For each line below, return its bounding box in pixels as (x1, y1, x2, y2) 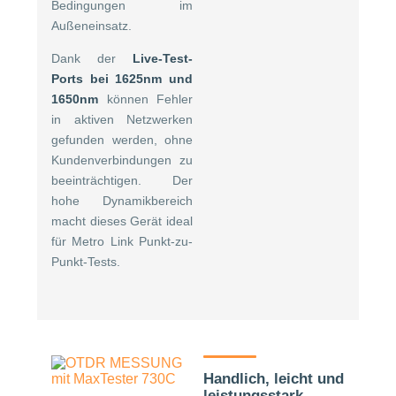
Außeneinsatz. (51, 18, 132, 33)
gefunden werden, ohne (51, 132, 194, 147)
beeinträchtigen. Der (51, 172, 194, 187)
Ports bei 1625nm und (51, 71, 194, 86)
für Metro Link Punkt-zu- (51, 233, 194, 248)
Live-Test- (133, 50, 194, 65)
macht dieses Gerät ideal (51, 213, 194, 228)
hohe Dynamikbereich (51, 193, 194, 208)
